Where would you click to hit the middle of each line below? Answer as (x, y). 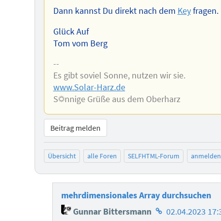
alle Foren (102, 156)
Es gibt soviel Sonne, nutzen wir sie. (119, 76)
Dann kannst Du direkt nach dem (115, 11)
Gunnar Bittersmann (111, 212)
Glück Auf (71, 31)
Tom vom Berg (80, 43)
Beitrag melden (75, 128)
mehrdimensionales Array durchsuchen (136, 195)
